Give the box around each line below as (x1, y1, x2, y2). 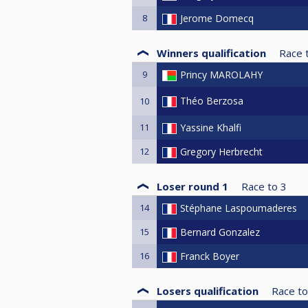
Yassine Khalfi (180, 120, 241, 134)
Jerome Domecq (180, 11, 254, 25)
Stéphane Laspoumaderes (180, 201, 297, 214)
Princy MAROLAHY (180, 67, 263, 81)
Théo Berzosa (180, 93, 243, 107)
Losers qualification (157, 283, 258, 298)
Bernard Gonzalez (180, 225, 260, 239)
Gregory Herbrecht (180, 144, 263, 158)
